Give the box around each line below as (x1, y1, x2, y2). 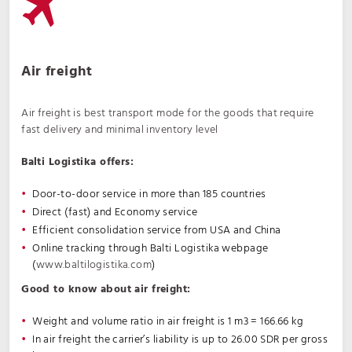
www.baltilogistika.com (35, 256, 152, 274)
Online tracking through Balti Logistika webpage (32, 240, 269, 258)
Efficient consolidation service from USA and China (32, 222, 281, 240)
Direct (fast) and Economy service (32, 203, 198, 222)
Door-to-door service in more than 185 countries (32, 185, 266, 203)
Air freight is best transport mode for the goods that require (21, 104, 314, 123)
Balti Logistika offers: (21, 153, 134, 171)
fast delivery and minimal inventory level (21, 121, 218, 139)
